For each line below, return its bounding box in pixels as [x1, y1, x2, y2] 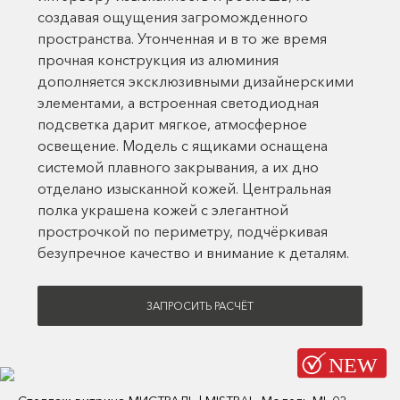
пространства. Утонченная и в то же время [37, 29, 327, 47]
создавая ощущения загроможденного [37, 8, 308, 26]
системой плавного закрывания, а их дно [37, 158, 319, 176]
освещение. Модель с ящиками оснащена [37, 137, 328, 154]
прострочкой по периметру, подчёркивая [37, 222, 328, 240]
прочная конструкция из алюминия [37, 51, 279, 69]
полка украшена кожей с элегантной [37, 201, 288, 219]
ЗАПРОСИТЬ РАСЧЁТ [146, 298, 254, 312]
